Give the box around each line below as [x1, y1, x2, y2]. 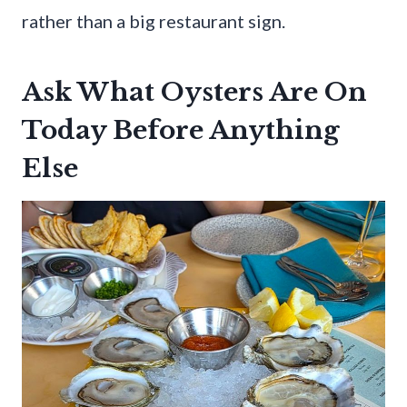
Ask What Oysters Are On [22, 76, 367, 109]
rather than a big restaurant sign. [22, 10, 285, 33]
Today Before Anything [22, 114, 340, 147]
